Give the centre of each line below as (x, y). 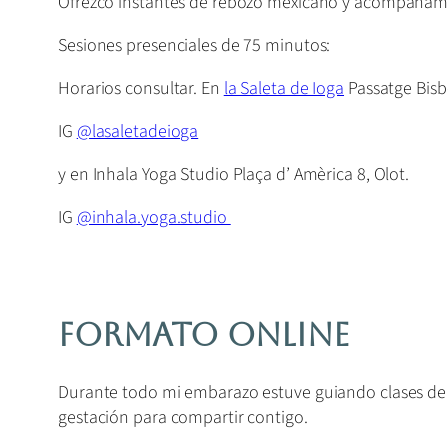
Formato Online (204, 334)
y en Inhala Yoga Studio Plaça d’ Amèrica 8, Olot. (234, 175)
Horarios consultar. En (141, 89)
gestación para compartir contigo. (183, 418)
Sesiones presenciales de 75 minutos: (194, 46)
